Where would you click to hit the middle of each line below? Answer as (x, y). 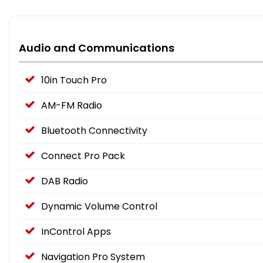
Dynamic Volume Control (99, 207)
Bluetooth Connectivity (94, 131)
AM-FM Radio (72, 106)
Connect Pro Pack (83, 156)
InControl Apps (76, 232)
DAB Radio (65, 181)
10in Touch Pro (74, 80)
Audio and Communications (97, 48)
